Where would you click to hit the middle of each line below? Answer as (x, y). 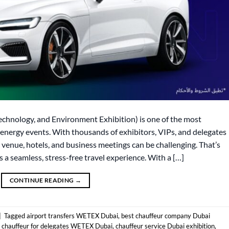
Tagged (15, 215)
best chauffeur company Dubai (166, 215)
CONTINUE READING (42, 180)
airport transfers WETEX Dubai (72, 215)
